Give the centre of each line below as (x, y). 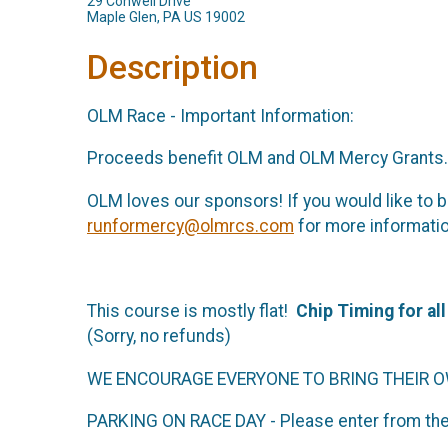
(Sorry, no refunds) (159, 335)
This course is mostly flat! (191, 310)
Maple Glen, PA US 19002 (166, 17)
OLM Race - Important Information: (220, 115)
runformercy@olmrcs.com (190, 225)
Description (172, 67)
